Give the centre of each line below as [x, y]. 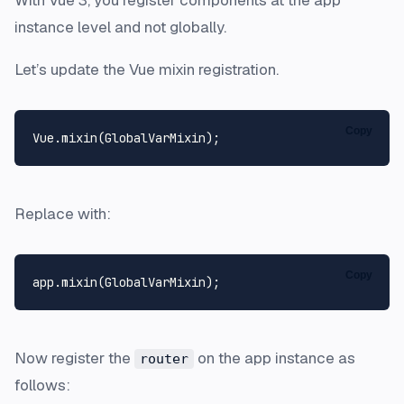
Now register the [74, 358]
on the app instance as [275, 358]
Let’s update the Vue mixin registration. [147, 69]
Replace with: [63, 213]
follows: [42, 385]
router [164, 358]
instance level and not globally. [120, 27]
